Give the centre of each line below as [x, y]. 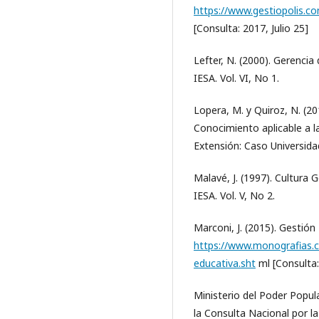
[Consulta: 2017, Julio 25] [251, 28]
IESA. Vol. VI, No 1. [236, 78]
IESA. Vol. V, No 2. [234, 195]
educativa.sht [225, 263]
